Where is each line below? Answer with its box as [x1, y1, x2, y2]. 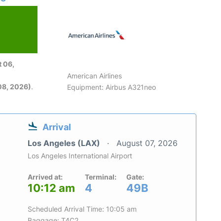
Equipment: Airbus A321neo [67, 82, 156, 91]
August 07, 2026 [116, 138, 178, 148]
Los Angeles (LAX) [28, 138, 102, 148]
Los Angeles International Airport [28, 151, 132, 160]
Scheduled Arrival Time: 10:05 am [28, 204, 137, 213]
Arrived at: [28, 172, 63, 181]
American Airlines [67, 71, 122, 80]
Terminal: [85, 172, 116, 181]
